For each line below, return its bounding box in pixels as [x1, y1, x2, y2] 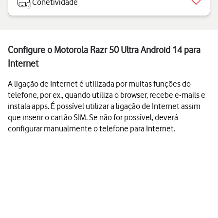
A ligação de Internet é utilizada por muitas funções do [8, 79, 191, 89]
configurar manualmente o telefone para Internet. [8, 124, 175, 133]
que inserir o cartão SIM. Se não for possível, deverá [8, 112, 178, 122]
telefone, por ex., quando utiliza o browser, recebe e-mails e [8, 90, 205, 100]
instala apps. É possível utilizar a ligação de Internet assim [8, 101, 200, 111]
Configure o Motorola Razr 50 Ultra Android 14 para [8, 44, 200, 55]
